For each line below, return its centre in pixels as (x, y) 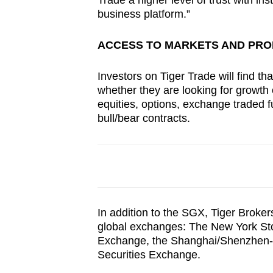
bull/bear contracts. (144, 119)
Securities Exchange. (149, 255)
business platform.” (144, 14)
